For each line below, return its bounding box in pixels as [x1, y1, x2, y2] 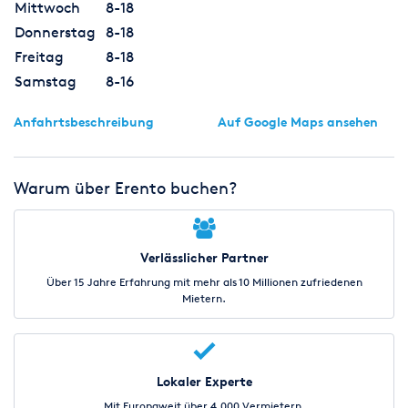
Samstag [15, 73, 76, 91]
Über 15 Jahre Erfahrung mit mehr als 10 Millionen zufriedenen [46, 275, 362, 290]
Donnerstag [15, 24, 96, 42]
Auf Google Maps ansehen [218, 114, 378, 130]
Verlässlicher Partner [139, 250, 269, 266]
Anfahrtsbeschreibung [14, 114, 154, 130]
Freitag [15, 48, 64, 66]
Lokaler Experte [156, 373, 252, 390]
